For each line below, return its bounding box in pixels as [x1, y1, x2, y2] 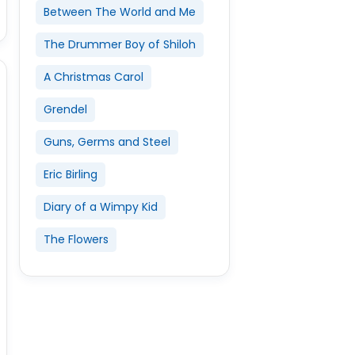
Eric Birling [43, 166, 97, 182]
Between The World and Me [43, 4, 196, 20]
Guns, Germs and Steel [43, 134, 170, 150]
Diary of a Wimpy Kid [43, 199, 158, 215]
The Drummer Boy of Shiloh [43, 36, 196, 52]
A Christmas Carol [43, 69, 143, 85]
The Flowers [43, 231, 109, 247]
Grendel [43, 101, 87, 117]
